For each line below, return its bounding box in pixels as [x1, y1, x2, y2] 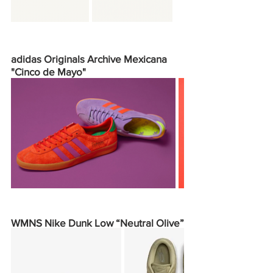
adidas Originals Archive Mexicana [11, 53, 169, 65]
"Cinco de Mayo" [11, 66, 86, 77]
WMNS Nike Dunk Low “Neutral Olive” [11, 217, 184, 229]
